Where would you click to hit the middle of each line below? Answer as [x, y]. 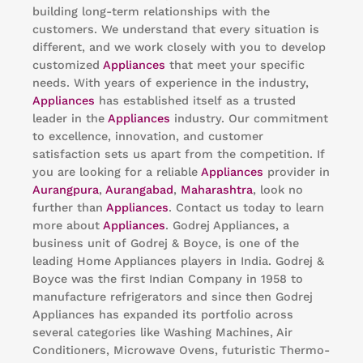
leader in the [70, 118]
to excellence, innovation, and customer [148, 136]
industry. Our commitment [249, 118]
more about [68, 225]
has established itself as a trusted [195, 100]
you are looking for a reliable [117, 171]
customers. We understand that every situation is [176, 29]
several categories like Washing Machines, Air [162, 332]
